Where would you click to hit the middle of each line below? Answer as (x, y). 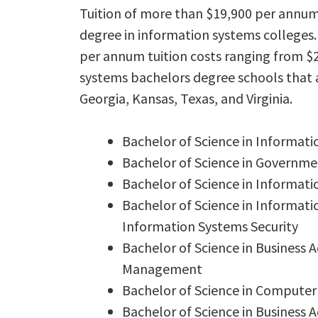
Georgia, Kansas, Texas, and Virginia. (186, 98)
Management (162, 269)
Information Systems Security (210, 226)
